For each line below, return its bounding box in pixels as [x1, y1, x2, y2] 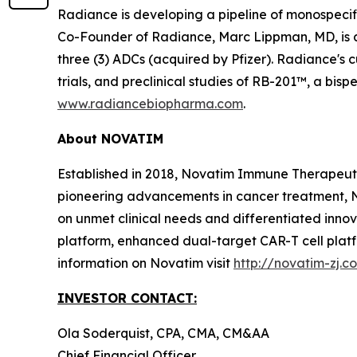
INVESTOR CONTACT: [57, 289, 197, 306]
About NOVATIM [57, 130, 163, 147]
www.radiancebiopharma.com [57, 95, 243, 112]
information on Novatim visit [57, 254, 233, 271]
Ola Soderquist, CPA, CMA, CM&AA [57, 324, 269, 341]
